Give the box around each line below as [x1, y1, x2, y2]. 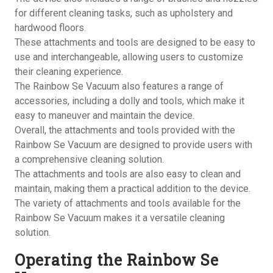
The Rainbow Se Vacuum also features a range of [15, 80, 224, 92]
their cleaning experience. [15, 66, 123, 77]
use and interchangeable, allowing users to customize [15, 51, 243, 63]
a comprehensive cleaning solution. [15, 154, 164, 165]
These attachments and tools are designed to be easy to [15, 37, 255, 48]
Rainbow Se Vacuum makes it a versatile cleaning [15, 212, 225, 224]
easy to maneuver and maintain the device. [15, 110, 194, 121]
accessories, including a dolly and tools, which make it [15, 95, 244, 107]
